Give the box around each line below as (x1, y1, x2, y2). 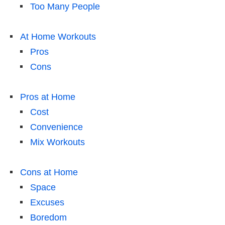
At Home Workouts (20, 32, 96, 42)
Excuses (30, 197, 64, 208)
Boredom (30, 212, 67, 223)
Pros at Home (20, 92, 75, 102)
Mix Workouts (30, 137, 85, 148)
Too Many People (30, 2, 100, 12)
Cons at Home (20, 167, 78, 178)
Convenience (30, 122, 83, 133)
